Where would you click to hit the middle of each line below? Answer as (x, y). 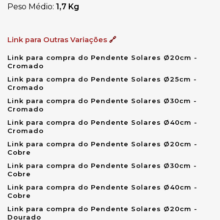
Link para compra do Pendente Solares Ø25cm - (102, 79)
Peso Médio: (32, 6)
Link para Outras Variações (58, 40)
